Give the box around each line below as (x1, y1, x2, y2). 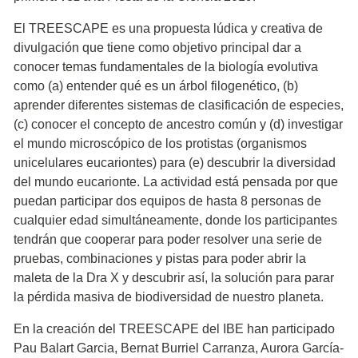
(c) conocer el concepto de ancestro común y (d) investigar (14, 117, 343, 131)
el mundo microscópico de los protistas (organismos (14, 136, 307, 150)
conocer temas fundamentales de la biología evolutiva (14, 59, 318, 74)
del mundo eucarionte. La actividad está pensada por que (14, 174, 338, 189)
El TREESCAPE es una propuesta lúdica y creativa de (14, 21, 323, 35)
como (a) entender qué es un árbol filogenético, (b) (14, 78, 298, 93)
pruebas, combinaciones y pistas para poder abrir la (14, 251, 306, 265)
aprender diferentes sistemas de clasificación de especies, (14, 97, 344, 112)
